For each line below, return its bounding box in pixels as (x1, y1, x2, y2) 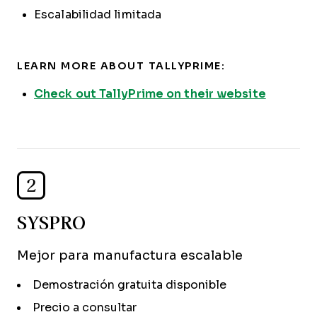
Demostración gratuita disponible (33, 279, 226, 291)
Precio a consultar (33, 301, 137, 313)
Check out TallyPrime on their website (34, 88, 266, 100)
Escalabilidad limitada (34, 8, 162, 21)
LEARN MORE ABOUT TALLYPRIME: (17, 60, 225, 71)
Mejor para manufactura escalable (17, 248, 243, 263)
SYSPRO (17, 210, 86, 235)
